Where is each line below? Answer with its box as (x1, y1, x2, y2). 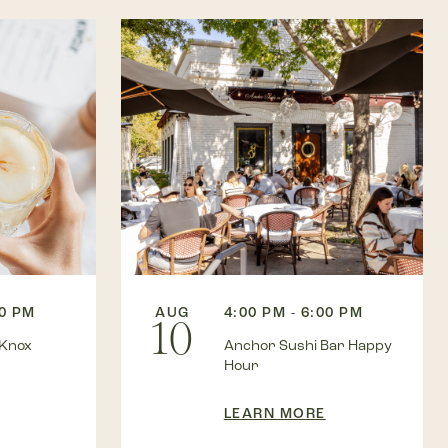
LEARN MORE (223, 405, 326, 423)
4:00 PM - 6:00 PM (223, 304, 364, 322)
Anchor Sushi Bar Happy (223, 337, 392, 355)
